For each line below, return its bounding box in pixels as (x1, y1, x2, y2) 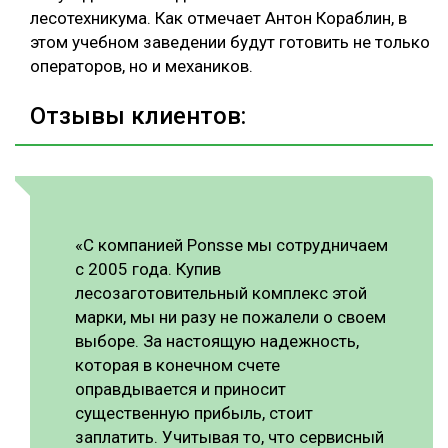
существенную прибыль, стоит (75, 402, 313, 423)
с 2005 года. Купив (75, 258, 221, 279)
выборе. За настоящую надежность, (75, 330, 359, 351)
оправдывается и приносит (75, 378, 286, 399)
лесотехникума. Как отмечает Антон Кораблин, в (30, 7, 407, 28)
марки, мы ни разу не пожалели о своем (75, 306, 386, 327)
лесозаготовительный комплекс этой (75, 282, 367, 303)
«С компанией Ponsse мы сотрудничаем (75, 234, 388, 255)
